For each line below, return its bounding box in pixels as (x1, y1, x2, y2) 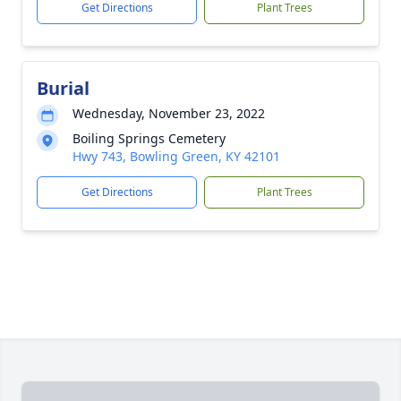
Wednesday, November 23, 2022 (73, 105, 265, 122)
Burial (37, 76, 90, 100)
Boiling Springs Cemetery (73, 130, 226, 147)
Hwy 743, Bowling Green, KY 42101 (73, 148, 280, 165)
